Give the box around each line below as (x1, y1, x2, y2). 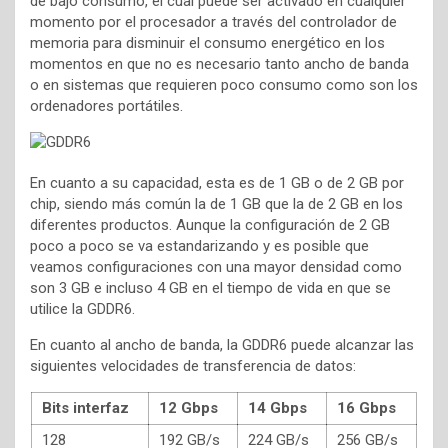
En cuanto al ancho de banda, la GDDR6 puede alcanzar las (30, 336, 414, 354)
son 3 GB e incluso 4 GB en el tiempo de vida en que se (30, 279, 391, 297)
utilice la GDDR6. (30, 300, 135, 318)
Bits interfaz (42, 399, 129, 417)
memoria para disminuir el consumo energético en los (30, 34, 385, 52)
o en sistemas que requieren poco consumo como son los (30, 76, 418, 94)
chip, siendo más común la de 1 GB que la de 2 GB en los (30, 195, 403, 213)
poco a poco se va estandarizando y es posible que (30, 237, 369, 255)
